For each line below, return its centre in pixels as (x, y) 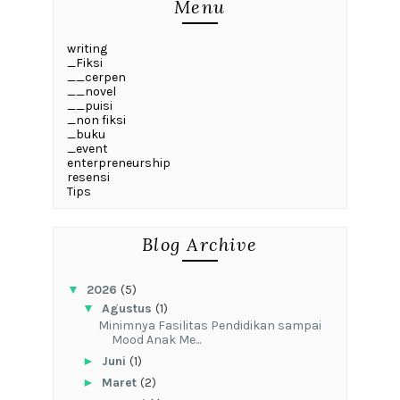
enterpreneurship (118, 162)
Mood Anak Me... (156, 340)
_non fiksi (96, 120)
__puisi (89, 105)
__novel (91, 91)
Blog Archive (200, 244)
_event (87, 148)
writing (87, 48)
